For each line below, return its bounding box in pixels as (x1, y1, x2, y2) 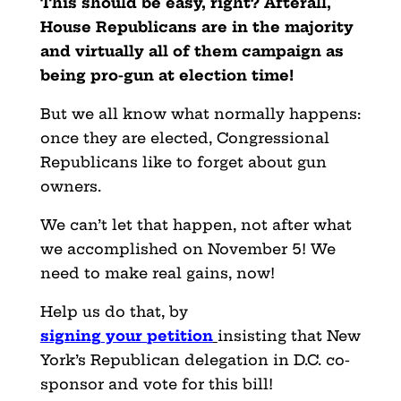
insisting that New (217, 326, 361, 345)
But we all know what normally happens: (39, 104, 361, 123)
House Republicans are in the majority (39, 17, 354, 36)
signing (39, 326, 101, 345)
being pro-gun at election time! (39, 65, 294, 84)
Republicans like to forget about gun (39, 152, 327, 171)
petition (146, 326, 213, 345)
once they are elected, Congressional (39, 128, 329, 147)
